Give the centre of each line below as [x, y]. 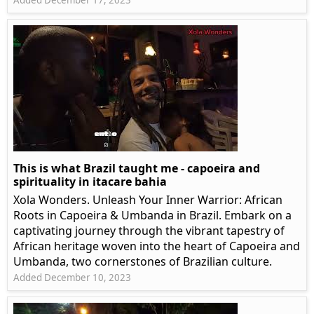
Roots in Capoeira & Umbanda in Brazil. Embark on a [152, 216]
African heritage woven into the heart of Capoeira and [157, 246]
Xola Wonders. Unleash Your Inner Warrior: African [148, 200]
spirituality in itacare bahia [90, 182]
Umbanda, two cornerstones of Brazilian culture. [143, 262]
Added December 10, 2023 [72, 278]
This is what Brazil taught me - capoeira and [137, 169]
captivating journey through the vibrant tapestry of [149, 231]
